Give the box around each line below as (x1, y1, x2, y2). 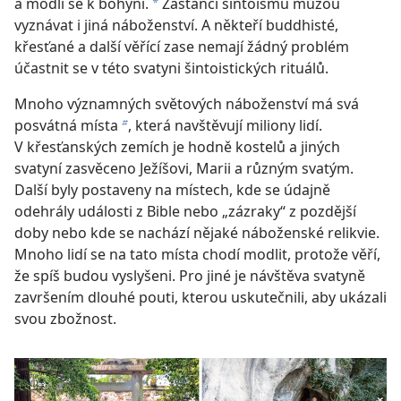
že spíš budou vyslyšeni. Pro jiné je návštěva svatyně (14, 266, 365, 286)
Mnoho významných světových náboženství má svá (14, 94, 359, 114)
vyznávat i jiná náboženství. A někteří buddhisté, (14, 15, 338, 35)
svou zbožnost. (14, 309, 116, 328)
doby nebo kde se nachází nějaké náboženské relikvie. (14, 223, 380, 243)
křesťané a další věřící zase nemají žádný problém (14, 37, 349, 56)
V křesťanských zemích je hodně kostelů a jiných (14, 137, 340, 157)
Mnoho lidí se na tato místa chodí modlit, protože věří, (14, 244, 380, 264)
